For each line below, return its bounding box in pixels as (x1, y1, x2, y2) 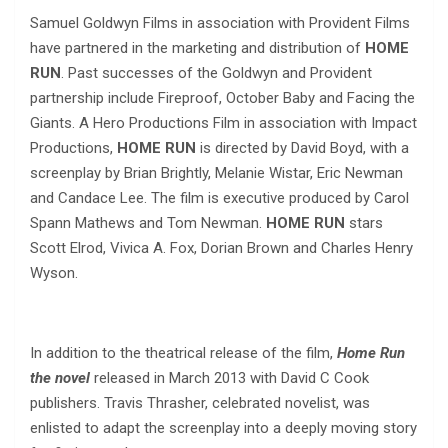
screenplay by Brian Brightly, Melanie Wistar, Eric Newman (30, 164, 403, 183)
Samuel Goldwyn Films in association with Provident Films (30, 14, 410, 33)
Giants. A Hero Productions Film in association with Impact (30, 114, 417, 133)
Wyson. (30, 264, 78, 283)
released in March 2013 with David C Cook (94, 369, 369, 388)
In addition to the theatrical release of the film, (30, 344, 337, 363)
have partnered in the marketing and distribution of (30, 39, 365, 58)
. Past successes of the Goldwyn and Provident (61, 64, 372, 83)
